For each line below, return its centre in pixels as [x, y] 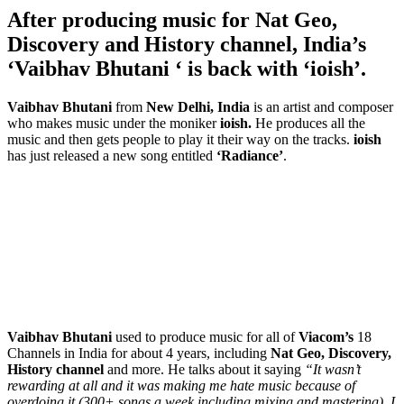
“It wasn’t [333, 369]
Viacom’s [326, 336]
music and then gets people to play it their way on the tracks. [180, 139]
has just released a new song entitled [112, 155]
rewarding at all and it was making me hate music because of [181, 385]
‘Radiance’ [250, 155]
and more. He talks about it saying [206, 369]
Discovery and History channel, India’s [187, 44]
